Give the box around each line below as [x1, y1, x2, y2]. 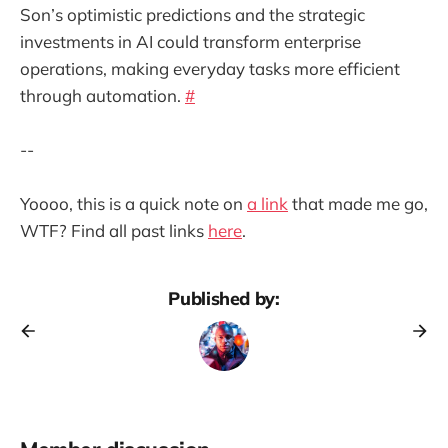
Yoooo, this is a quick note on [20, 192, 247, 214]
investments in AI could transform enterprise [20, 30, 361, 52]
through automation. [20, 84, 185, 106]
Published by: [168, 286, 280, 310]
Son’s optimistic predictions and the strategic [20, 3, 365, 25]
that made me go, [288, 192, 428, 214]
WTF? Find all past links [20, 219, 208, 241]
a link [247, 192, 288, 214]
